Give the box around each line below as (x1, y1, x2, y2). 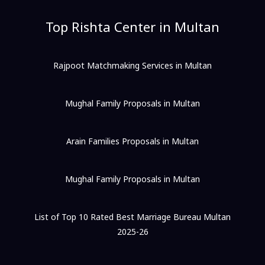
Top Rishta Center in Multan (46, 18, 219, 36)
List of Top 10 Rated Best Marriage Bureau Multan (34, 211, 231, 223)
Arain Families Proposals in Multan (66, 135, 199, 147)
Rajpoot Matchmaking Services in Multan (53, 59, 212, 71)
